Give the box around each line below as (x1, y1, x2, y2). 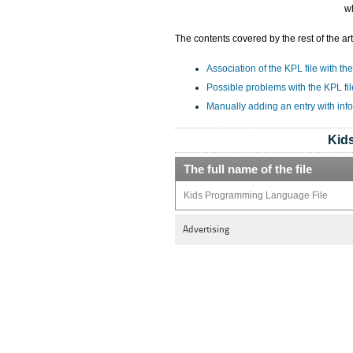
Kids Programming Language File (184, 190, 328, 201)
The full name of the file (184, 162, 312, 176)
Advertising (183, 224, 229, 235)
